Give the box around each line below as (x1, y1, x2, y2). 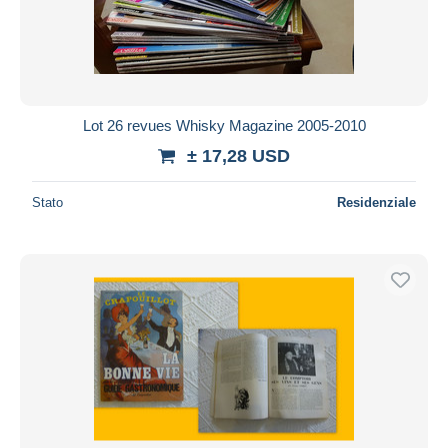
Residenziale (337, 194, 416, 210)
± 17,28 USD (187, 145, 290, 166)
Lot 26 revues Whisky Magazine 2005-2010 (82, 116, 366, 134)
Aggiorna (195, 24, 253, 42)
